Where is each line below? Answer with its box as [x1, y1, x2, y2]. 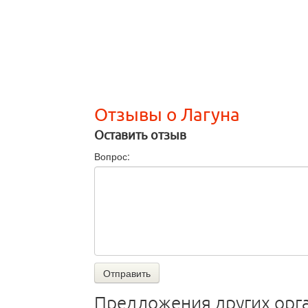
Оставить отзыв [94, 129, 186, 143]
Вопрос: [94, 149, 130, 164]
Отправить [103, 266, 151, 280]
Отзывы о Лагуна [94, 105, 240, 125]
